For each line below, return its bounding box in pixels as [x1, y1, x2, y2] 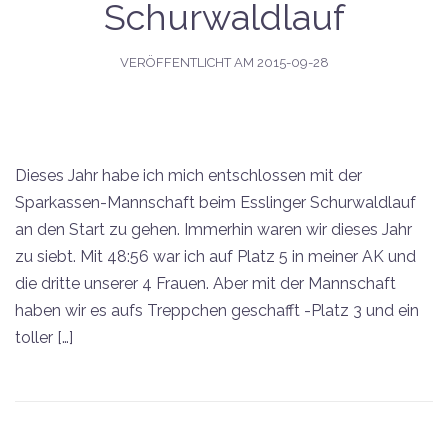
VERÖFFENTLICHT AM [119, 54, 257, 70]
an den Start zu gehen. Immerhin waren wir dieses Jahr [15, 219, 412, 239]
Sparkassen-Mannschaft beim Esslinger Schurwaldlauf [15, 192, 416, 212]
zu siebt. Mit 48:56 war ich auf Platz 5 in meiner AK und [15, 246, 416, 266]
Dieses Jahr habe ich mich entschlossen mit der [15, 165, 362, 185]
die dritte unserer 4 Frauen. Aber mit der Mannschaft [15, 273, 396, 293]
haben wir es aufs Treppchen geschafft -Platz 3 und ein [15, 300, 419, 320]
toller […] [15, 327, 73, 347]
